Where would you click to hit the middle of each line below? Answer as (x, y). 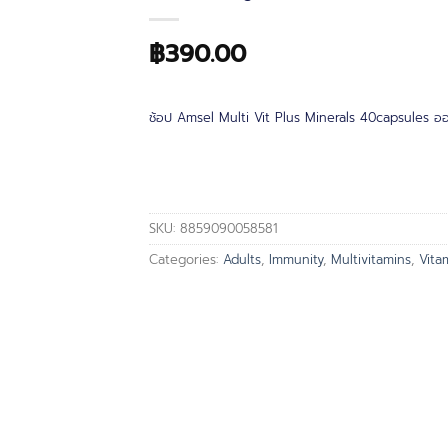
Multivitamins (371, 260)
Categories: (186, 260)
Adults (242, 260)
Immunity (296, 260)
